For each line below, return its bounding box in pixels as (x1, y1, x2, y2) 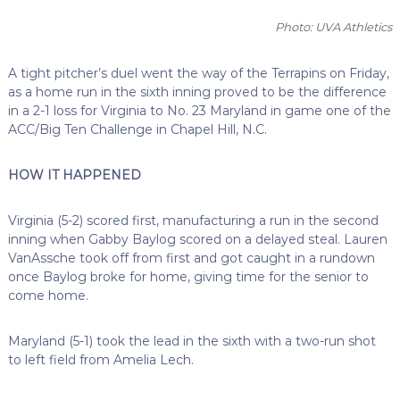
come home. (7, 287, 88, 304)
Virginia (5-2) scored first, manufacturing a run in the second (7, 212, 379, 229)
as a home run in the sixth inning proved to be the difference (7, 83, 387, 100)
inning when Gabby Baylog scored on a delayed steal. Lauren (7, 230, 387, 247)
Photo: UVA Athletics (275, 19, 393, 34)
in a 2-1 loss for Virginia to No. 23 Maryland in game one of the (7, 102, 391, 119)
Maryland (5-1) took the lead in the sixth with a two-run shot (7, 332, 376, 349)
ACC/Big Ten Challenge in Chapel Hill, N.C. (7, 121, 267, 137)
